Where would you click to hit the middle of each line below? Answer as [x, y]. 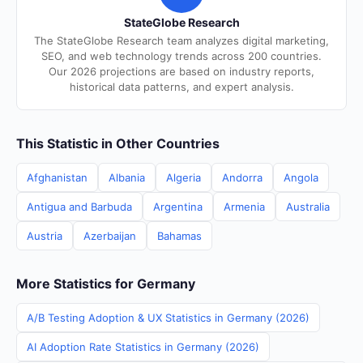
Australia [308, 207]
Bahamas [179, 236]
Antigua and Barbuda [79, 207]
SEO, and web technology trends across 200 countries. [181, 56]
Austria [45, 236]
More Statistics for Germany [106, 284]
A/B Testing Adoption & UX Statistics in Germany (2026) [168, 318]
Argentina [178, 207]
